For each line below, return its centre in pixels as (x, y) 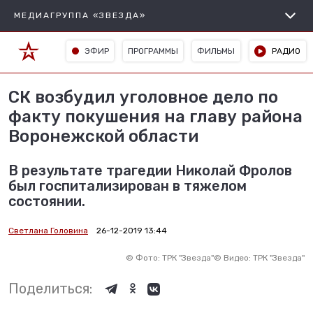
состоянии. (47, 201)
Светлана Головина (48, 231)
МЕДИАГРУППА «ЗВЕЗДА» (80, 15)
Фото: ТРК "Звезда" (175, 258)
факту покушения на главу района (155, 117)
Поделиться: (50, 289)
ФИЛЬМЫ (216, 51)
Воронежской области (103, 136)
